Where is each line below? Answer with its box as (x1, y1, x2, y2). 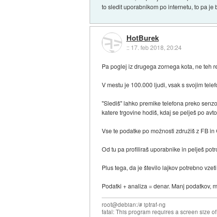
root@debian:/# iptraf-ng (102, 200, 166, 208)
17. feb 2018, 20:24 (130, 43, 182, 51)
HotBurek (126, 32, 159, 43)
